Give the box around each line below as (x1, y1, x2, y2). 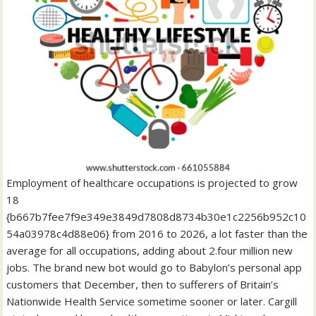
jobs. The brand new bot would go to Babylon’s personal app (6, 260, 303, 274)
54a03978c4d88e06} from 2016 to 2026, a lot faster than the (6, 226, 308, 241)
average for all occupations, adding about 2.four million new (6, 243, 293, 257)
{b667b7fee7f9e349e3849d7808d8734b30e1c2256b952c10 (6, 209, 307, 224)
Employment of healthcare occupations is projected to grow (6, 175, 298, 190)
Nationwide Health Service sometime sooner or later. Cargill (6, 293, 298, 308)
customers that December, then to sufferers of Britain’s (6, 276, 279, 291)
